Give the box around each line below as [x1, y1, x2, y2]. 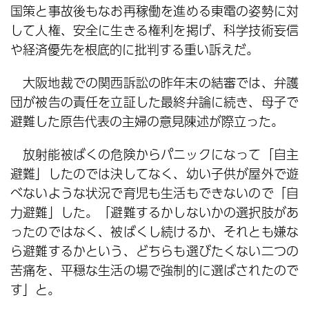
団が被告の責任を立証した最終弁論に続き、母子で [10, 92, 299, 111]
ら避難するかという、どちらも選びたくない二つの [10, 241, 299, 260]
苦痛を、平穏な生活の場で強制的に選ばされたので [10, 261, 299, 279]
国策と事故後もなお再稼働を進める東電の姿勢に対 [10, 1, 299, 20]
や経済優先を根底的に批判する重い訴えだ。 [10, 40, 259, 59]
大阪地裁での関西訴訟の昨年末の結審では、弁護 [23, 73, 299, 92]
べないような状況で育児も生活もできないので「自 [10, 183, 299, 202]
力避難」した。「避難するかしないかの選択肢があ [10, 203, 299, 221]
